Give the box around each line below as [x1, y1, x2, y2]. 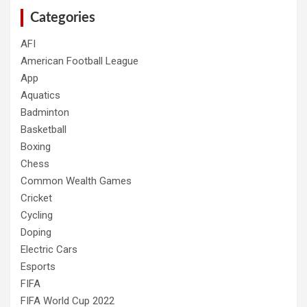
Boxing [21, 140, 51, 153]
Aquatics [21, 88, 60, 101]
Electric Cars [21, 243, 77, 256]
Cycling [21, 208, 53, 221]
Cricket [21, 191, 52, 204]
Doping [21, 225, 51, 238]
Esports [21, 260, 56, 273]
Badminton [21, 106, 69, 119]
